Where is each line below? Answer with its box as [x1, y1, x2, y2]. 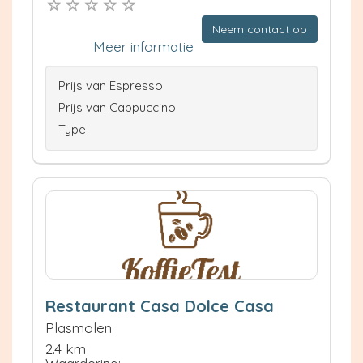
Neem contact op [212, 21, 307, 36]
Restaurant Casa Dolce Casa [45, 295, 274, 316]
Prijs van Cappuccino [58, 99, 176, 115]
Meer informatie [93, 37, 194, 55]
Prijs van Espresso [58, 77, 163, 93]
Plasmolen [45, 318, 112, 336]
